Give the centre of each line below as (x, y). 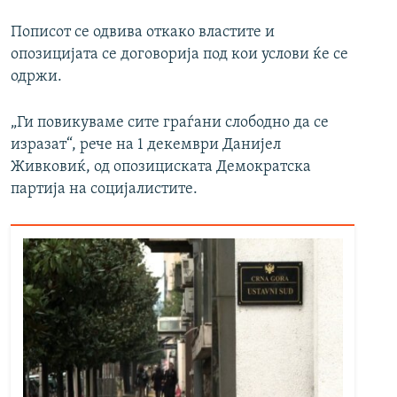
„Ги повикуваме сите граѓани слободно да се (170, 123)
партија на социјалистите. (104, 190)
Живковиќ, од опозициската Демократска (161, 167)
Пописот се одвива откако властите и (143, 33)
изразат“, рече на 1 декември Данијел (146, 145)
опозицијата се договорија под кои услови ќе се (179, 55)
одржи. (36, 77)
